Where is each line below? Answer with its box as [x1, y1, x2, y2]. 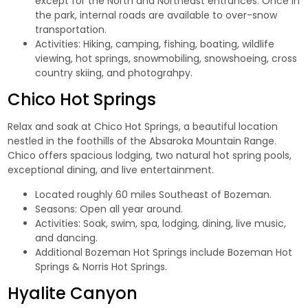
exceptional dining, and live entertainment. [8, 162, 214, 177]
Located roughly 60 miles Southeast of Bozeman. [35, 187, 272, 201]
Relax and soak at [8, 119, 95, 133]
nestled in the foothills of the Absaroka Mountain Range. [8, 133, 277, 148]
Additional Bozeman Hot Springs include [35, 245, 228, 259]
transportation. [35, 22, 107, 36]
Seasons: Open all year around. [35, 201, 184, 216]
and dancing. [35, 230, 98, 245]
